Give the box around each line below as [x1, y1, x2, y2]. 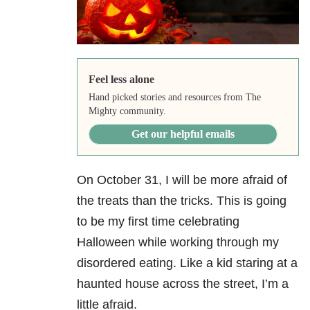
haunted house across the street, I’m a [77, 277, 289, 291]
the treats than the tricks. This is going [77, 194, 286, 208]
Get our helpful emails [131, 128, 235, 140]
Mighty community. [88, 106, 166, 117]
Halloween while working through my [77, 235, 279, 250]
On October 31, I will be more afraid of [77, 173, 287, 188]
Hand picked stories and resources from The [88, 92, 261, 103]
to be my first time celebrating [77, 215, 239, 229]
